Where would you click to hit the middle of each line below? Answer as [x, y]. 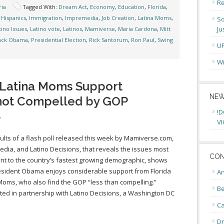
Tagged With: [40, 7]
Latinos [72, 29]
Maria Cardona [137, 29]
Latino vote [45, 29]
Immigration [45, 18]
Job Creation [118, 18]
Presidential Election [58, 40]
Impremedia [82, 18]
